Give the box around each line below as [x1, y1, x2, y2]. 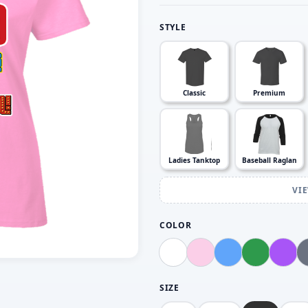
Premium [253, 88, 285, 98]
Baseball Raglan [241, 155, 297, 165]
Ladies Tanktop [168, 155, 220, 165]
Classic [183, 88, 206, 98]
